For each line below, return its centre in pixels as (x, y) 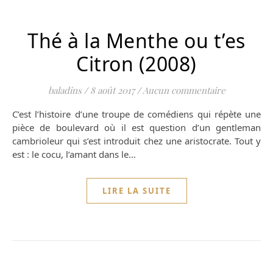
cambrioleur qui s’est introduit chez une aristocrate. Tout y (136, 140)
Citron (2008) (136, 63)
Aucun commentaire (184, 90)
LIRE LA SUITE (136, 191)
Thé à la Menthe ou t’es (136, 40)
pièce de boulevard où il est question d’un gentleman (136, 127)
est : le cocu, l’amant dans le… (74, 154)
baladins (65, 90)
